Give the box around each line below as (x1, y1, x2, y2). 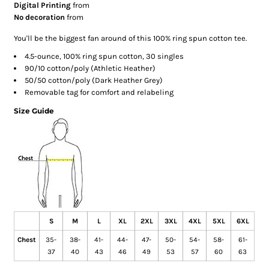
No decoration (14, 13, 65, 22)
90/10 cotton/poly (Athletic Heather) (25, 64, 156, 73)
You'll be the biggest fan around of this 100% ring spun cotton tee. (14, 34, 247, 43)
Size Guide (14, 106, 55, 115)
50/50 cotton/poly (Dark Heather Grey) (25, 76, 163, 85)
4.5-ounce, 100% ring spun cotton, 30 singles (25, 52, 184, 61)
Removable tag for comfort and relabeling (25, 88, 174, 97)
